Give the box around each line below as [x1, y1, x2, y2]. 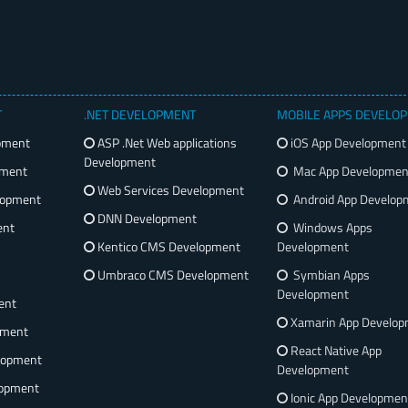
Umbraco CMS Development [95, 265, 250, 285]
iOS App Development [287, 133, 406, 153]
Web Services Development [95, 180, 245, 200]
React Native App [287, 341, 382, 361]
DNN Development [95, 209, 198, 229]
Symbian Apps [287, 265, 370, 285]
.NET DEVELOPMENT [84, 105, 197, 125]
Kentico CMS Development [95, 237, 241, 257]
